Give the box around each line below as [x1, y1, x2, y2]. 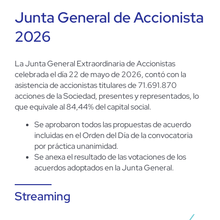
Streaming [15, 189, 70, 204]
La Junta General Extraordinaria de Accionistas [15, 58, 175, 69]
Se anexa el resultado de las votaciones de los [34, 152, 186, 162]
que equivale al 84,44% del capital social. [15, 101, 151, 112]
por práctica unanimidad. [34, 141, 118, 151]
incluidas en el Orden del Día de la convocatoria [34, 130, 192, 140]
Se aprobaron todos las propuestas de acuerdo [34, 119, 191, 130]
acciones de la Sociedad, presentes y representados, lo [15, 90, 199, 101]
